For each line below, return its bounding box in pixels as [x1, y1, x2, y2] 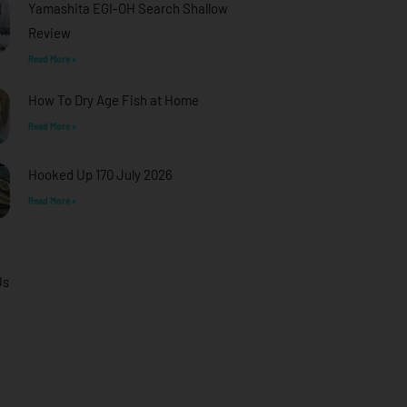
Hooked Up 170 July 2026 [27, 165, 173, 183]
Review [27, 24, 71, 41]
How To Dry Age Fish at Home [27, 91, 199, 108]
